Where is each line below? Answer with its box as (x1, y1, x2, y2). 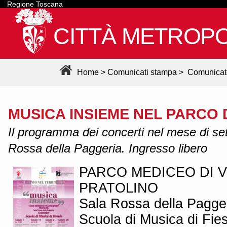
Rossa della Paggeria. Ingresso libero (8, 141, 207, 155)
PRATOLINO (79, 179, 158, 196)
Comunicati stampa (107, 68, 177, 77)
